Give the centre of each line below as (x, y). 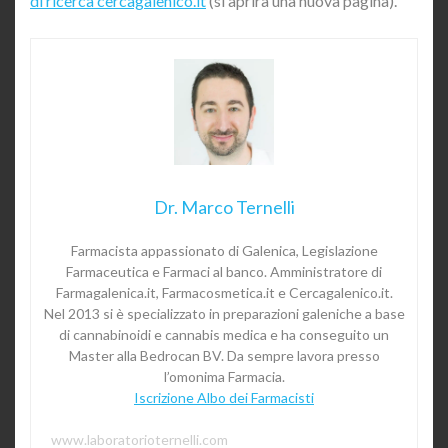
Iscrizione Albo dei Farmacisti (224, 398)
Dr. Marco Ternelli (224, 207)
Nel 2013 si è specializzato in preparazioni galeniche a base (224, 314)
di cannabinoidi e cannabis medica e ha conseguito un (224, 335)
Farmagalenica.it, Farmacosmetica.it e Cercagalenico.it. (224, 293)
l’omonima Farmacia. (224, 377)
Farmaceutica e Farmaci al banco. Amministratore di (224, 272)
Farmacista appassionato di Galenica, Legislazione (224, 251)
